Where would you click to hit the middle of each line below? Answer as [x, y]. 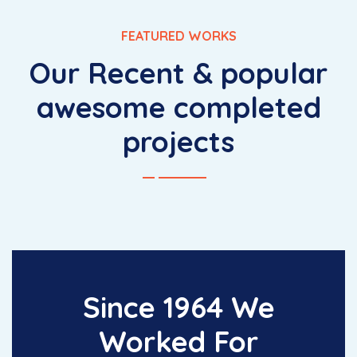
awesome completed [178, 108]
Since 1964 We [178, 308]
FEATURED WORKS [178, 36]
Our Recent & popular [178, 73]
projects [178, 142]
